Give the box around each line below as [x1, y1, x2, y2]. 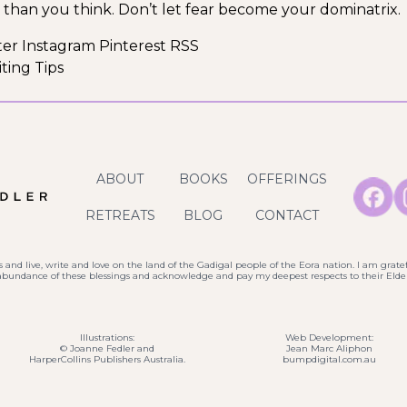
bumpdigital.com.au [282, 352, 376, 365]
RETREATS [84, 207, 155, 224]
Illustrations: [80, 331, 135, 343]
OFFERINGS [246, 170, 327, 187]
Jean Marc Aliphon [285, 342, 372, 354]
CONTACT [254, 207, 319, 224]
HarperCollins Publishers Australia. [29, 352, 186, 365]
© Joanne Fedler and [60, 342, 155, 354]
